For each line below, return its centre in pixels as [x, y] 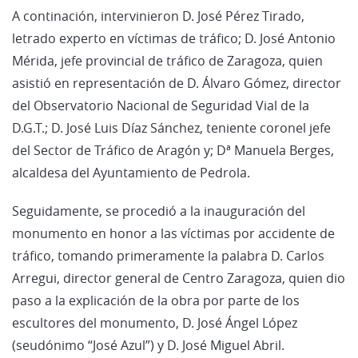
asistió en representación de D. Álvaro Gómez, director [177, 83]
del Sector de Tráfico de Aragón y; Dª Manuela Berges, [173, 150]
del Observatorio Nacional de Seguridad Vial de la [161, 105]
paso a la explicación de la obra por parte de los [156, 300]
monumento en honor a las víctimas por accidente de [173, 233]
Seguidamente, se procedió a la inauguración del [159, 211]
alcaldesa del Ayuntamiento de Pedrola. [131, 172]
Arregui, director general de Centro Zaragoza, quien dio [179, 278]
